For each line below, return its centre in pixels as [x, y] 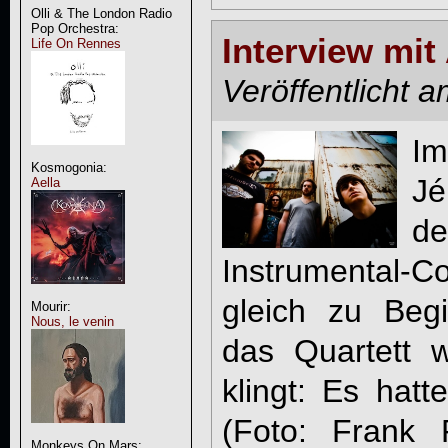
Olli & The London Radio [101, 13]
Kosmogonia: [68, 167]
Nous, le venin [72, 321]
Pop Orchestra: [74, 28]
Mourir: [50, 306]
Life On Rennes [75, 43]
